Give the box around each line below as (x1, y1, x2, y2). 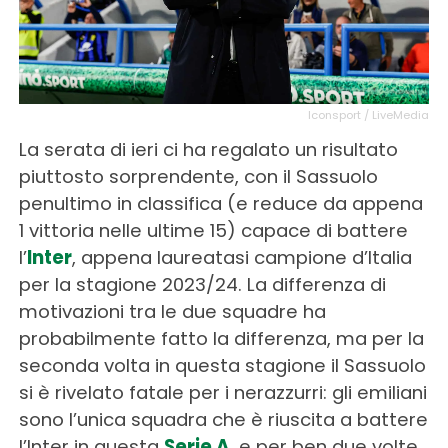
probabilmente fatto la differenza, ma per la (18, 325, 424, 351)
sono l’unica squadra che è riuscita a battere (18, 406, 428, 432)
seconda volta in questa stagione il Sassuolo (18, 352, 426, 378)
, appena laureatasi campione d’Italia (71, 244, 412, 270)
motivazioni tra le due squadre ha (18, 298, 326, 324)
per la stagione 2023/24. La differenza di (18, 271, 386, 297)
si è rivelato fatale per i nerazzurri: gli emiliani (18, 379, 427, 405)
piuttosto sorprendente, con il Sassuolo (18, 163, 378, 189)
